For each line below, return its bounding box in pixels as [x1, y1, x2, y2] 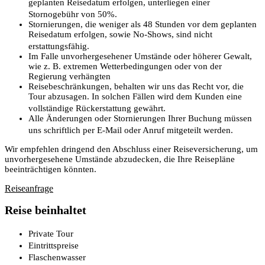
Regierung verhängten [28, 71, 111, 81]
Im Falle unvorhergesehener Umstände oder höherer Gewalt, [28, 51, 252, 61]
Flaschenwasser [28, 252, 91, 262]
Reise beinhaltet [5, 203, 86, 217]
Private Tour [28, 228, 79, 238]
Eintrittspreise [28, 240, 84, 250]
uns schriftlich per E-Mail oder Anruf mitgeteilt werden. [28, 125, 238, 135]
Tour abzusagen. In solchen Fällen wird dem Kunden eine [28, 91, 242, 101]
